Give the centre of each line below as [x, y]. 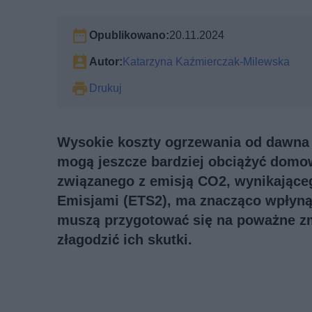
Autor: [106, 61]
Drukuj [106, 88]
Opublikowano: [129, 35]
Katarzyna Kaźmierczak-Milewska [206, 61]
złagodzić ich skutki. [125, 239]
